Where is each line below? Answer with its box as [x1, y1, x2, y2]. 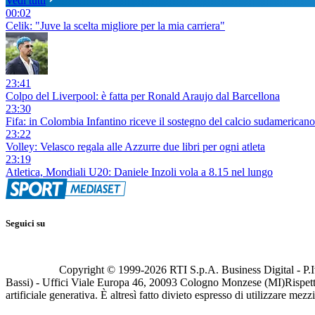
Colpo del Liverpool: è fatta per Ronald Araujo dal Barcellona [6, 90, 280, 103]
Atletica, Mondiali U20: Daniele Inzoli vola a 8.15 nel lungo [6, 166, 273, 179]
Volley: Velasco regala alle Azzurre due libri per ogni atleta [6, 141, 265, 153]
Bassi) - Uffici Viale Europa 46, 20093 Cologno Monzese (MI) [6, 276, 285, 288]
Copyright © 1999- [59, 263, 144, 276]
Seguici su [6, 217, 45, 229]
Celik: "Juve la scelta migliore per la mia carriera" [6, 20, 225, 32]
